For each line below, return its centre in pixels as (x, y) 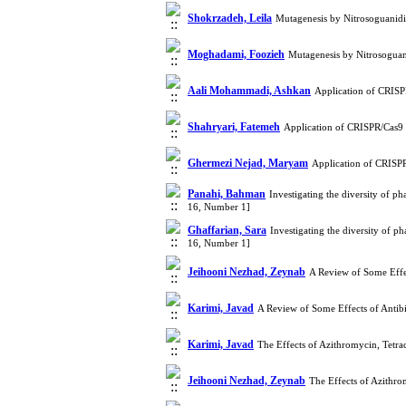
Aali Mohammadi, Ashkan (249, 91)
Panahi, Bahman (227, 194)
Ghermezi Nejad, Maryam (248, 163)
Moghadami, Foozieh (236, 54)
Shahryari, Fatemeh (234, 127)
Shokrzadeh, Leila (230, 18)
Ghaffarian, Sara (227, 230)
